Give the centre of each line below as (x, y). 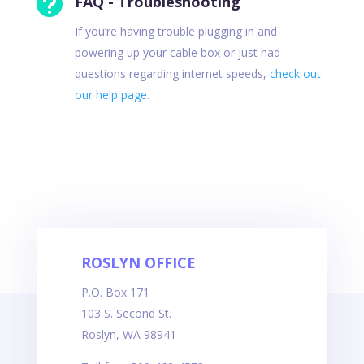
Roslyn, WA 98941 (128, 334)
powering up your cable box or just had (177, 52)
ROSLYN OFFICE (138, 262)
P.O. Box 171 (115, 292)
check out (295, 73)
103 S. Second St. (126, 313)
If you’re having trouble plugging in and (175, 31)
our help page (110, 94)
